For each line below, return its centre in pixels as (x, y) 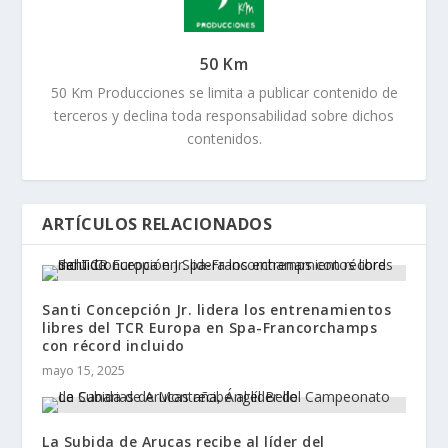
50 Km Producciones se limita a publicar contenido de (224, 93)
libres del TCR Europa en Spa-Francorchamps (210, 328)
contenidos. (224, 139)
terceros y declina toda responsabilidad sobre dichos (224, 116)
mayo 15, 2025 (84, 371)
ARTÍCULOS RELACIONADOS (157, 224)
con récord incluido (113, 346)
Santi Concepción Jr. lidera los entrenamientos (217, 310)
